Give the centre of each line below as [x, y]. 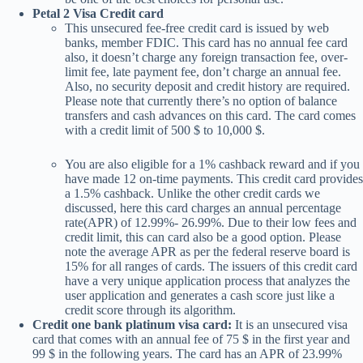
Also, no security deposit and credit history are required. [207, 86]
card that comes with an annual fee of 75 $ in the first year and [191, 339]
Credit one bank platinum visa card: [134, 324]
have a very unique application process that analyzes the [207, 280]
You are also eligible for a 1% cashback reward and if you [212, 164]
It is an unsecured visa [291, 324]
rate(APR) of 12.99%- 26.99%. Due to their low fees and [211, 222]
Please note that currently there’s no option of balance [201, 100]
